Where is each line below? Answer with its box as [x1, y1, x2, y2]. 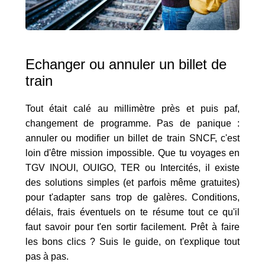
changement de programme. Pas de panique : [25, 118, 240, 129]
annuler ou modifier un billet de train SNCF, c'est [25, 133, 240, 144]
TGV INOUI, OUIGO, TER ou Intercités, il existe [25, 163, 240, 173]
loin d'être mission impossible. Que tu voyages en [25, 148, 240, 159]
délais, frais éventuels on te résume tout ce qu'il [25, 207, 240, 218]
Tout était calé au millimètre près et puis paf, [25, 104, 240, 114]
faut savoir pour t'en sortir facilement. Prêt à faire [25, 222, 240, 232]
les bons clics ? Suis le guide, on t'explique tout [25, 237, 240, 247]
